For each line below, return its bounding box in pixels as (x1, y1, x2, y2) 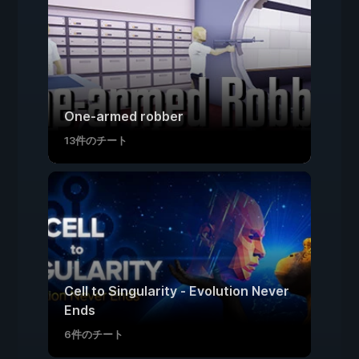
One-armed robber (64, 108, 184, 124)
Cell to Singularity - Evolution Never (64, 283, 289, 299)
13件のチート (64, 134, 127, 147)
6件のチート (64, 328, 123, 341)
